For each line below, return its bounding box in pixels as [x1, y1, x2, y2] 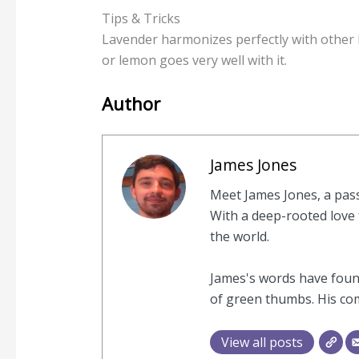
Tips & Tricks [101, 9, 180, 27]
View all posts [220, 333, 303, 351]
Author [101, 91, 160, 116]
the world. [209, 228, 269, 246]
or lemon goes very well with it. [101, 50, 287, 69]
